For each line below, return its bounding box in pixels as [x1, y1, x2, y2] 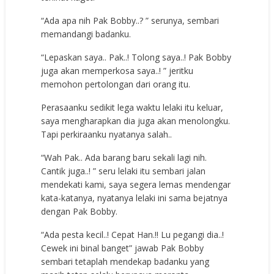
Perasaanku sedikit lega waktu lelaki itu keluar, [41, 102, 224, 114]
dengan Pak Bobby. [41, 206, 118, 218]
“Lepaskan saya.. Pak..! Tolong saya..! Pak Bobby [41, 51, 232, 64]
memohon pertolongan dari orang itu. [41, 78, 191, 91]
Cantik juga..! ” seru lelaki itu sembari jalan [41, 165, 206, 177]
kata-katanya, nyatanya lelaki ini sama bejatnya [41, 192, 228, 204]
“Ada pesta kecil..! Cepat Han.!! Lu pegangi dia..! [41, 229, 224, 241]
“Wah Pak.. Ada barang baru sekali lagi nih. [41, 152, 207, 164]
